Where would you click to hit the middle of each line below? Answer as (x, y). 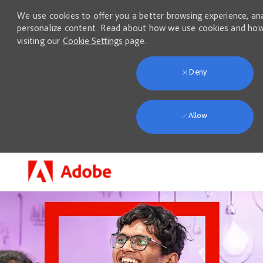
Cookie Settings (92, 41)
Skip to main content (131, 160)
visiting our (40, 41)
